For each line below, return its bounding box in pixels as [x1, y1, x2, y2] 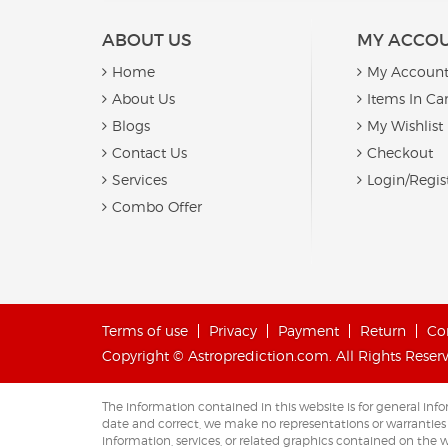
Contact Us [112, 143, 187, 161]
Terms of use [102, 321, 188, 339]
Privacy [209, 321, 257, 339]
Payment [278, 321, 339, 339]
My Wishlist [366, 116, 443, 134]
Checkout [366, 143, 433, 161]
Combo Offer [112, 197, 202, 215]
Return [360, 321, 406, 339]
